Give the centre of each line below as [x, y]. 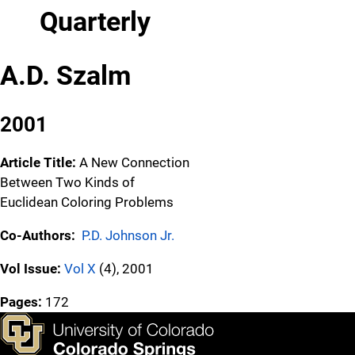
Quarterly [95, 21]
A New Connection [134, 162]
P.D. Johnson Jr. [128, 235]
